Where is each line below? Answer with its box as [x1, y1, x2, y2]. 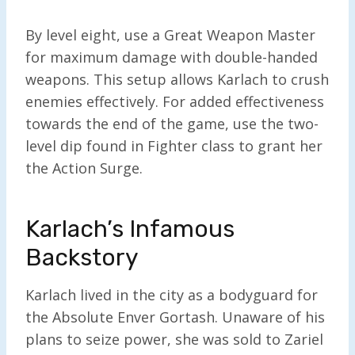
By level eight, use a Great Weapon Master [25, 25, 315, 44]
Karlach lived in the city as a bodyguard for [25, 284, 318, 304]
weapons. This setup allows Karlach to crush [25, 69, 329, 89]
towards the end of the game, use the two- [25, 113, 319, 133]
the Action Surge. [25, 158, 143, 177]
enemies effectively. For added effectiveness [25, 91, 324, 111]
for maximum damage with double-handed [25, 47, 318, 67]
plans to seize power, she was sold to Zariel [25, 329, 323, 349]
